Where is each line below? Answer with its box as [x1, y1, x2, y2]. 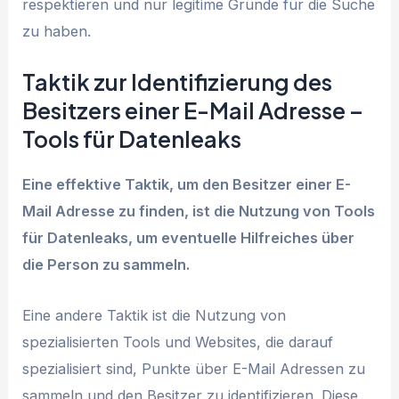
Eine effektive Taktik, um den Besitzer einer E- [22, 175, 352, 194]
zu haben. [22, 22, 92, 41]
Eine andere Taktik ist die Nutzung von [22, 305, 287, 324]
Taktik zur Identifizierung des [22, 68, 333, 97]
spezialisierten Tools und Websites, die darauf [22, 332, 334, 351]
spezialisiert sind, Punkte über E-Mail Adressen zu [22, 359, 366, 378]
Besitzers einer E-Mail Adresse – [22, 96, 364, 126]
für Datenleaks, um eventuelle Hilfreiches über [22, 229, 355, 248]
